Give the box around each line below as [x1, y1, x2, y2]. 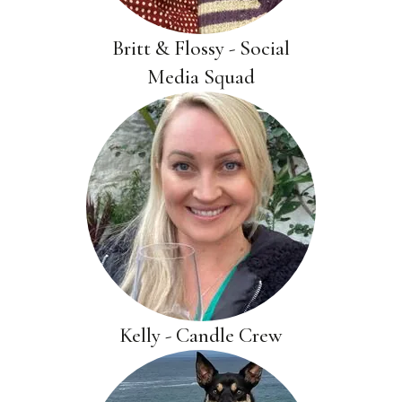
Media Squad [147, 65, 255, 90]
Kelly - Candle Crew [119, 323, 283, 348]
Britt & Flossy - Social [112, 36, 290, 61]
